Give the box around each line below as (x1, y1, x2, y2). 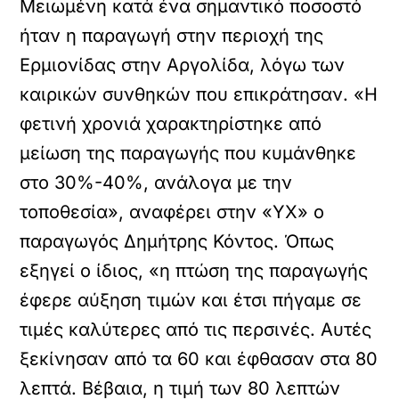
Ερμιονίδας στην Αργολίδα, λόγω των (20, 54, 346, 76)
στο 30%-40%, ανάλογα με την (20, 172, 293, 193)
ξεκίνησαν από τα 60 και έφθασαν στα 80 (20, 348, 379, 370)
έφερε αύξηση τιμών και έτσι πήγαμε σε (20, 289, 362, 311)
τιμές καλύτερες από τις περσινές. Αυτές (20, 319, 372, 340)
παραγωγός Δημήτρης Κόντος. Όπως (20, 231, 335, 252)
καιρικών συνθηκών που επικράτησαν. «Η (20, 84, 379, 105)
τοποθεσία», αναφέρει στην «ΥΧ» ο (20, 201, 325, 223)
